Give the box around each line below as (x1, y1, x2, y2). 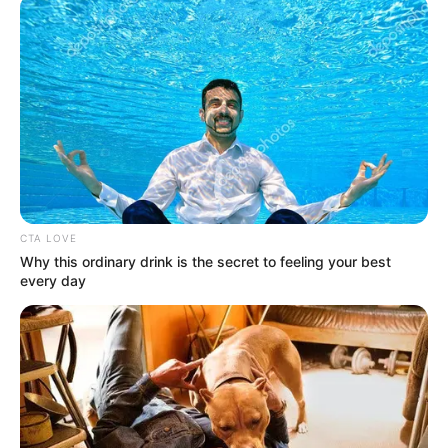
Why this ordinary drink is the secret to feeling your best (20, 252, 391, 270)
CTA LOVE (20, 231, 77, 244)
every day (20, 271, 86, 289)
